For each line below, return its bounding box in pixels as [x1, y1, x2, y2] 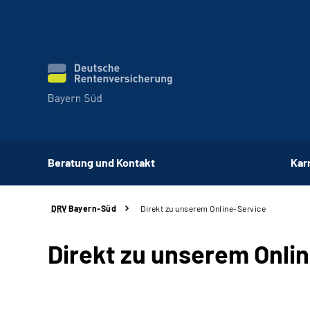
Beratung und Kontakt [48, 155, 155, 169]
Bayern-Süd [66, 203, 116, 213]
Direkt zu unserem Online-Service [140, 203, 266, 213]
